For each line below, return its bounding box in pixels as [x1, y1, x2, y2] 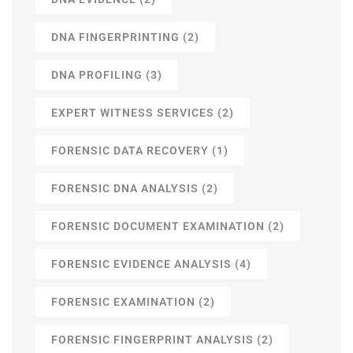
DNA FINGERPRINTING [51, 31, 180, 44]
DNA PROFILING [51, 69, 143, 82]
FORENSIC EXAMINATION [51, 295, 195, 309]
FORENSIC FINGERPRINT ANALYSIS [51, 333, 254, 347]
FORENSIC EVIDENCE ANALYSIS [51, 258, 232, 271]
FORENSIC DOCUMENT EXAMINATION [51, 220, 265, 233]
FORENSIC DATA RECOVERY [51, 144, 209, 158]
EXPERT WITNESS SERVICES [51, 106, 214, 120]
